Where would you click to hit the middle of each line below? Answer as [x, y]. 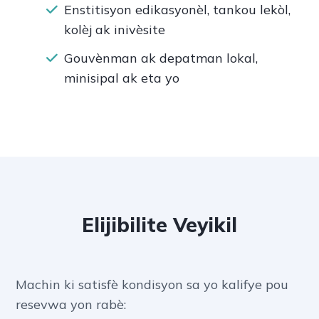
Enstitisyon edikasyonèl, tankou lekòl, [177, 10]
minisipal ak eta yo [121, 78]
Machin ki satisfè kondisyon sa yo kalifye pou [152, 285]
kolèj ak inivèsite [114, 30]
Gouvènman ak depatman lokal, [161, 58]
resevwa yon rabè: [71, 305]
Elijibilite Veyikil [159, 225]
